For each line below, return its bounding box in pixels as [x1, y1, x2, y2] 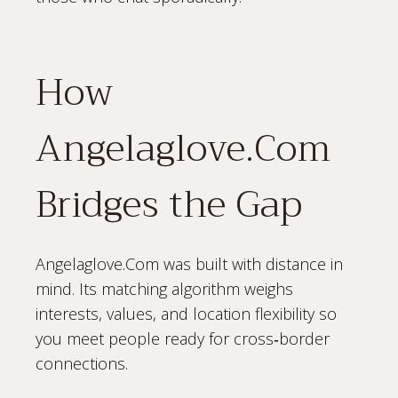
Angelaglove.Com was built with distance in [36, 252, 343, 275]
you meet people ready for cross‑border [36, 327, 330, 349]
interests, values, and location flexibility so [36, 302, 337, 324]
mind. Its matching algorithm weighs [36, 277, 293, 299]
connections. [36, 352, 128, 374]
